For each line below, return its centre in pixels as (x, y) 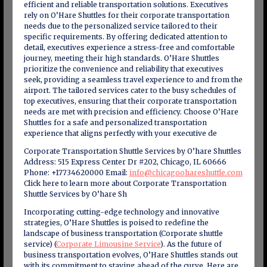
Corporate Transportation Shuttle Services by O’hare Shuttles (132, 151)
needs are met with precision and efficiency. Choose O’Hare (131, 112)
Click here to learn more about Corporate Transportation (125, 183)
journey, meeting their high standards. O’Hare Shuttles (121, 58)
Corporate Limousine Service (108, 244)
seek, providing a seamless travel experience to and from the (133, 80)
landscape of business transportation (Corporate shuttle (123, 233)
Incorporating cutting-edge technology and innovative (121, 212)
